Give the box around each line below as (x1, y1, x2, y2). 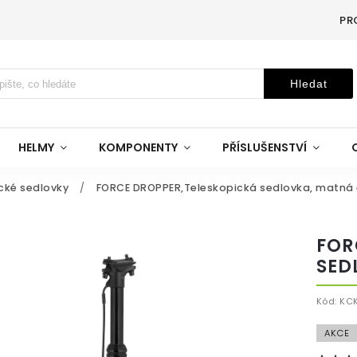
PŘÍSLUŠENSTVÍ (222, 139, 307, 155)
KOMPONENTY (99, 139, 178, 155)
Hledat (289, 77, 328, 90)
